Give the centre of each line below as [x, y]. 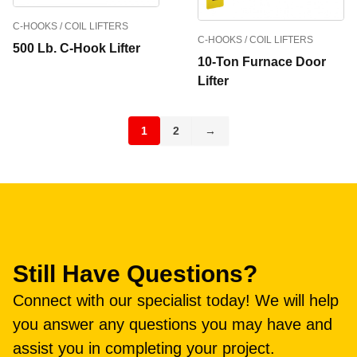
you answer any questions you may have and [173, 325]
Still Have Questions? [135, 274]
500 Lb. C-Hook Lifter [76, 49]
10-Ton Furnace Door [262, 62]
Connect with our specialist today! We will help [176, 301]
